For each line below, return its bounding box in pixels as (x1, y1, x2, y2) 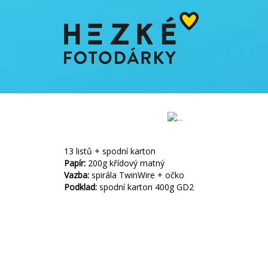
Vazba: (64, 169, 89, 181)
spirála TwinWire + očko (89, 169, 184, 181)
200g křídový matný (86, 157, 165, 169)
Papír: (64, 157, 86, 169)
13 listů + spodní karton (64, 145, 156, 157)
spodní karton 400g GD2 (97, 181, 194, 193)
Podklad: (64, 181, 97, 193)
